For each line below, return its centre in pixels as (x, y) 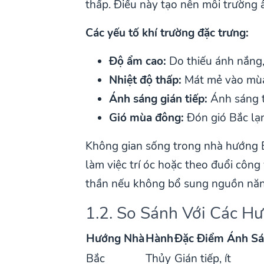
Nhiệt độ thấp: (146, 80)
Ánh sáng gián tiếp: (159, 99)
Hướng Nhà (115, 238)
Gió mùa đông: (147, 118)
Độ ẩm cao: (138, 61)
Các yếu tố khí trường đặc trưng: (167, 33)
